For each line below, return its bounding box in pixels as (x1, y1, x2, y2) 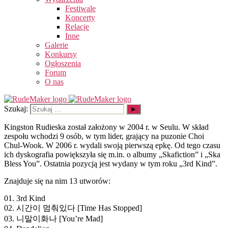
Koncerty (65, 13, 95, 22)
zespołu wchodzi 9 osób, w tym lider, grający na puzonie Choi (4, 131, 204, 140)
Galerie (45, 40, 68, 49)
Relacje (65, 22, 89, 31)
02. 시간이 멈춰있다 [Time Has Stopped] (4, 203, 142, 212)
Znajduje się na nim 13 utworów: (4, 176, 110, 185)
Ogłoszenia (45, 59, 81, 68)
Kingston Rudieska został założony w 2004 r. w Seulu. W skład (4, 122, 209, 131)
